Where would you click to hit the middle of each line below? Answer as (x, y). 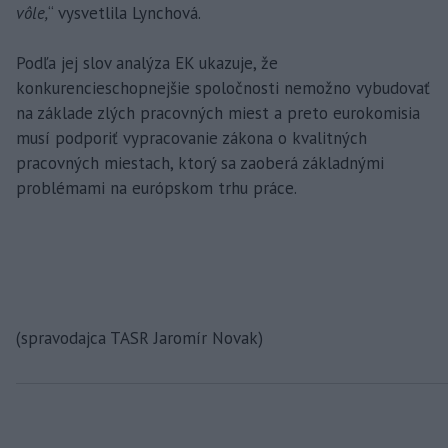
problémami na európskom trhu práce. (156, 187)
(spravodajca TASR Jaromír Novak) (139, 337)
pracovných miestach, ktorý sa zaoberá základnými (200, 162)
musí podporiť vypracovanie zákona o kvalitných (191, 137)
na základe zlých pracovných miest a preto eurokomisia (218, 112)
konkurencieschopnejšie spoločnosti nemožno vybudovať (223, 87)
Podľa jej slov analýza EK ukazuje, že (147, 62)
